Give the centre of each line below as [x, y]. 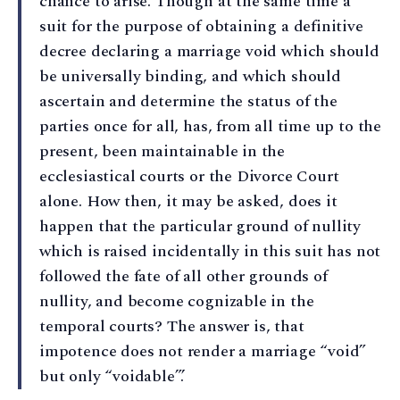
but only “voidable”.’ [112, 376]
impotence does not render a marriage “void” [203, 351]
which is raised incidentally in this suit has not [210, 251]
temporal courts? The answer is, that [172, 326]
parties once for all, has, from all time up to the [211, 126]
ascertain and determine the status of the [188, 101]
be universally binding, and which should [190, 76]
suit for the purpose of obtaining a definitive [201, 26]
